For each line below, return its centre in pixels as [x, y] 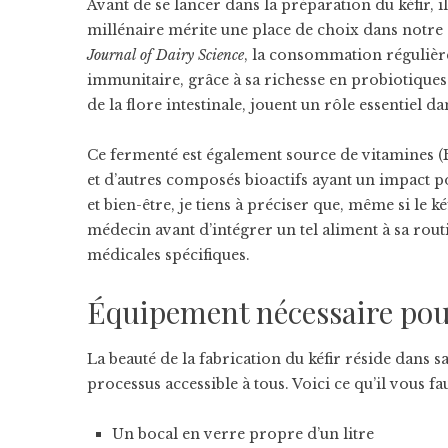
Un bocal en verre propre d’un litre [243, 434]
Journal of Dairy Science [165, 55]
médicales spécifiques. [168, 255]
